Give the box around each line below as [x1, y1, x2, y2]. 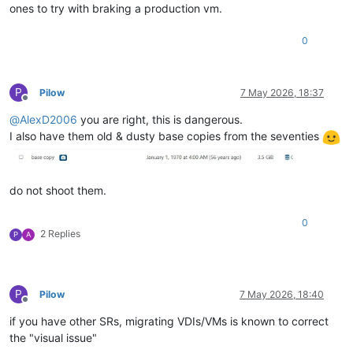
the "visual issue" [9, 330, 97, 344]
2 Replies [40, 227, 80, 240]
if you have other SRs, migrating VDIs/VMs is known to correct [9, 314, 329, 328]
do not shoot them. [9, 183, 106, 197]
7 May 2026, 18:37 [240, 87, 324, 99]
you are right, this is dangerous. [77, 113, 243, 127]
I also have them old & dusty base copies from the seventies [9, 129, 322, 143]
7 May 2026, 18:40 [240, 288, 324, 300]
